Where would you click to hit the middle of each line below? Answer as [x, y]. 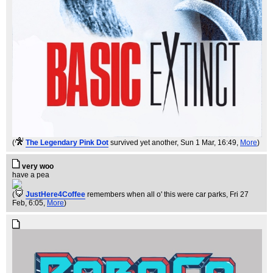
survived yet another [144, 143]
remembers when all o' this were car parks [157, 195]
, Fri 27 [237, 195]
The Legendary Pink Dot [67, 143]
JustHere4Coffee [55, 195]
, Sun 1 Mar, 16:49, [208, 143]
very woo [38, 167]
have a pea [31, 175]
